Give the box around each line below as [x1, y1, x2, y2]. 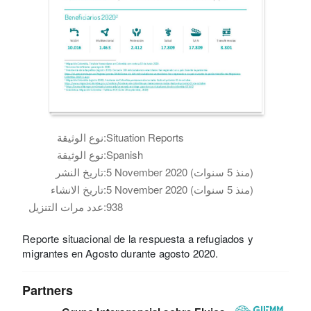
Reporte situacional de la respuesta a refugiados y [22, 230, 253, 246]
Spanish [106, 146, 144, 162]
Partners [22, 280, 74, 299]
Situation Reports [106, 129, 185, 144]
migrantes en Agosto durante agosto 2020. [22, 245, 219, 260]
